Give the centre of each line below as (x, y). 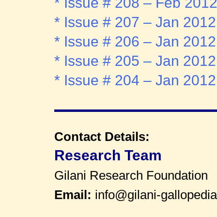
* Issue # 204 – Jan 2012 (135, 80)
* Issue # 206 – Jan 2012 (135, 42)
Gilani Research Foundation (131, 176)
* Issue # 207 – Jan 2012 (135, 22)
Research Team (108, 155)
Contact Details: (102, 137)
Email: (75, 195)
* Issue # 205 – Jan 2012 (135, 61)
